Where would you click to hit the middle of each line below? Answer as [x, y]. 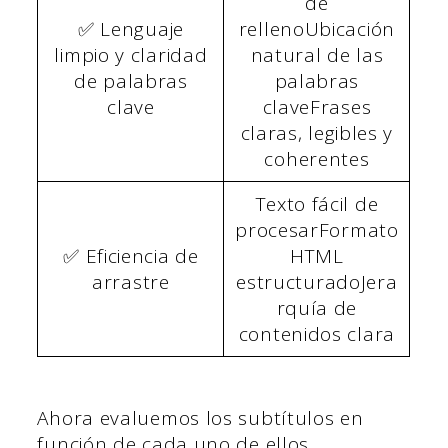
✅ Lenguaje [130, 29]
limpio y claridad [131, 55]
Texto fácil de [317, 204]
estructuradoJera [317, 282]
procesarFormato [317, 230]
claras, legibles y [317, 133]
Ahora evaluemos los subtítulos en [200, 417]
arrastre [131, 282]
